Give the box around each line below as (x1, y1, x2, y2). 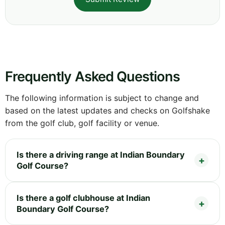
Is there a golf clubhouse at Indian (17, 193, 150, 203)
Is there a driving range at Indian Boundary (17, 150, 185, 160)
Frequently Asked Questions (5, 68, 180, 85)
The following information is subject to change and (5, 93, 199, 103)
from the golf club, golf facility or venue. (5, 118, 159, 129)
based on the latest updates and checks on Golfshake (5, 105, 210, 116)
